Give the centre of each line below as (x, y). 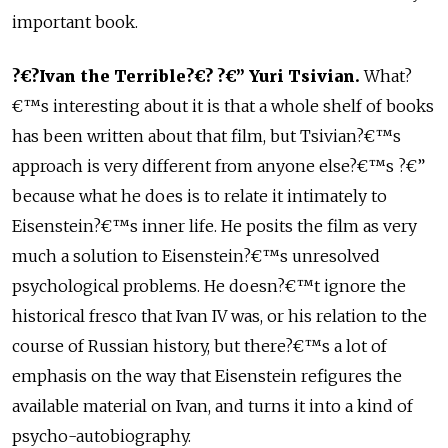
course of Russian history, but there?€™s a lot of (199, 346)
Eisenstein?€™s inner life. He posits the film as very (214, 226)
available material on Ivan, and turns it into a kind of (212, 406)
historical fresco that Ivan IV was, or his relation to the (219, 316)
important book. (75, 22)
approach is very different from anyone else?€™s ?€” (218, 166)
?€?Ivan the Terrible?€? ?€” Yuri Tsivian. (186, 76)
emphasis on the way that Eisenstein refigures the (207, 376)
